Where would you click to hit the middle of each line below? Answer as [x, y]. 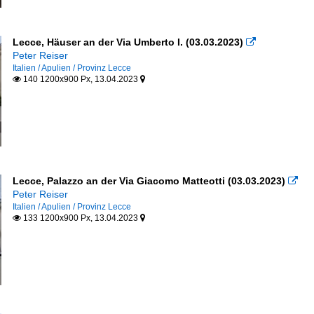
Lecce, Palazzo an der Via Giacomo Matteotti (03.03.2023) [149, 181]
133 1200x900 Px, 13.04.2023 [80, 218]
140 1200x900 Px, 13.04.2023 [80, 79]
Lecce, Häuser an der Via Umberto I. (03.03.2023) [128, 42]
